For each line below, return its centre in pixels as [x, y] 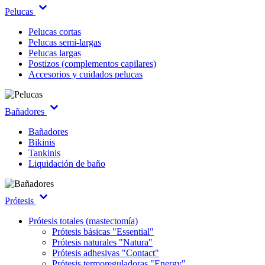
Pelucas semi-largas [65, 42]
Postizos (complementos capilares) [92, 64]
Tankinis [44, 153]
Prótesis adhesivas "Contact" [106, 253]
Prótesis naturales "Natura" [102, 242]
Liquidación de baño [67, 164]
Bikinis [42, 142]
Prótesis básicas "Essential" [103, 232]
